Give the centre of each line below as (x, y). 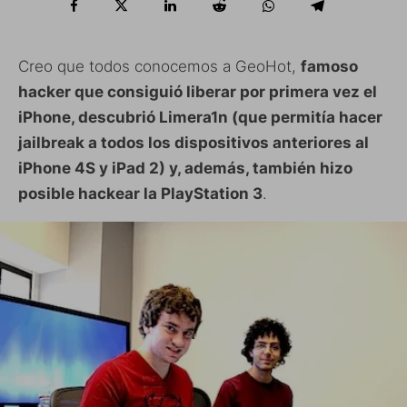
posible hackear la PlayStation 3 (140, 194)
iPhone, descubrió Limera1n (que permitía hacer (200, 118)
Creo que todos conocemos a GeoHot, (159, 67)
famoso (329, 67)
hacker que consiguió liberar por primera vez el (198, 92)
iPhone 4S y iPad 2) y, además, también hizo (185, 169)
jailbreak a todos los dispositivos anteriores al (194, 143)
